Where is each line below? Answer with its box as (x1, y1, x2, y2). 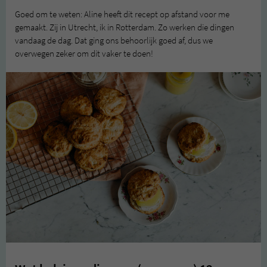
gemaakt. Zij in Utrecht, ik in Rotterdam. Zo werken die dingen (15, 21, 234, 34)
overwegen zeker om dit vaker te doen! (15, 48, 153, 60)
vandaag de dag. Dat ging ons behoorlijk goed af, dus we (15, 35, 213, 47)
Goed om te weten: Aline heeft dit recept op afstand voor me (15, 8, 229, 21)
